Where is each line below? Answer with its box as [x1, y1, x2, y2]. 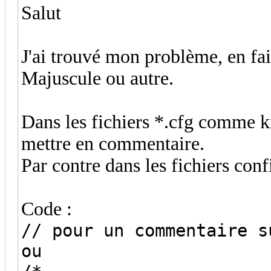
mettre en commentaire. [21, 132, 204, 154]
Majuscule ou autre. [21, 67, 174, 89]
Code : [21, 198, 72, 220]
